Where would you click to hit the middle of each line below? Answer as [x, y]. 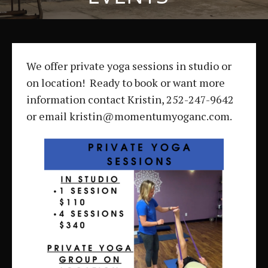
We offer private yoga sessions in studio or [129, 66]
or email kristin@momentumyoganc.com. [129, 116]
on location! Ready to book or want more [126, 83]
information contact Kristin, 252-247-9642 [130, 100]
